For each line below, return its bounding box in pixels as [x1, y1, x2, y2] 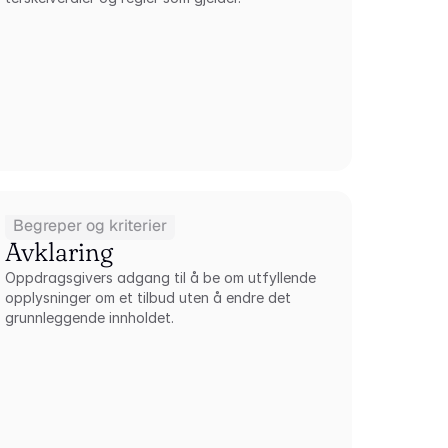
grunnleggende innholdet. [5, 309, 175, 326]
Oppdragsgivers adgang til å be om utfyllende [5, 269, 317, 286]
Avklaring [5, 236, 114, 268]
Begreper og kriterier [13, 215, 168, 236]
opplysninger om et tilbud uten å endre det [5, 289, 292, 306]
